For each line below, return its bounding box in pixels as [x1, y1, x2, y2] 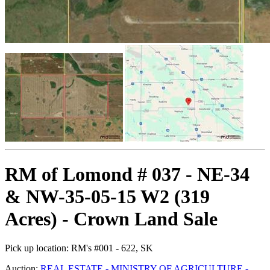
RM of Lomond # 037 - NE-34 [5, 163, 250, 185]
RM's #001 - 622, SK [69, 242, 153, 253]
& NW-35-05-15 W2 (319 [5, 185, 210, 207]
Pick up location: [5, 242, 69, 253]
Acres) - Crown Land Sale [5, 207, 218, 230]
